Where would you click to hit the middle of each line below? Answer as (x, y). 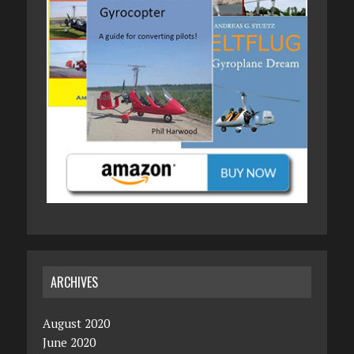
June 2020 (69, 342)
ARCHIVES (74, 282)
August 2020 (76, 323)
